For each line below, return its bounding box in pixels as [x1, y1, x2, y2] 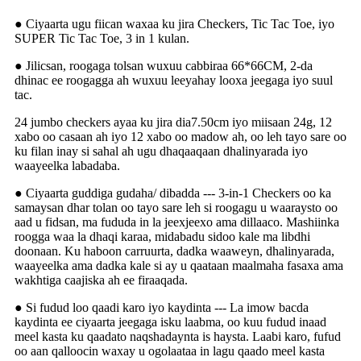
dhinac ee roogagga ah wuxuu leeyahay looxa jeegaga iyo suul [15, 73, 333, 87]
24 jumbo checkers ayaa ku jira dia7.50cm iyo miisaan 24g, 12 [15, 114, 332, 129]
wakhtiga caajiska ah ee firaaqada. [15, 272, 188, 287]
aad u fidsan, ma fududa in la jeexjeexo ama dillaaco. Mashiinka [15, 214, 339, 229]
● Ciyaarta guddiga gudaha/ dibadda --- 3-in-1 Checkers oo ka [15, 185, 331, 200]
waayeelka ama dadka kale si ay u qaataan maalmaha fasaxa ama [15, 258, 343, 272]
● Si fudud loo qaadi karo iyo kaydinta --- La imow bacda [15, 300, 309, 314]
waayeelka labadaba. [15, 158, 120, 172]
